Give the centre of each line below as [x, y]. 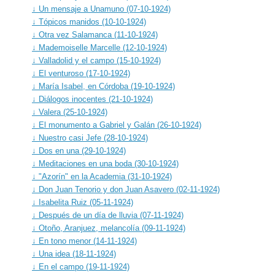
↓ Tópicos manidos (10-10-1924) [89, 21]
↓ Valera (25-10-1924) [70, 112]
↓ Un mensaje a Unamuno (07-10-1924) [101, 9]
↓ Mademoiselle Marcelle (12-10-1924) [99, 47]
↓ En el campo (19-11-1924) [81, 266]
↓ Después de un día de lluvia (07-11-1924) [108, 215]
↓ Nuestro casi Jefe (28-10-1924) [90, 137]
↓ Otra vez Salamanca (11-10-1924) [95, 34]
